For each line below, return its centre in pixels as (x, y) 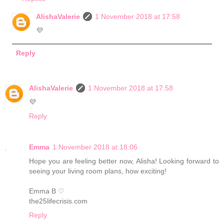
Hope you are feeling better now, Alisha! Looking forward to (124, 161)
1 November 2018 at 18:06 (95, 147)
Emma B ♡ (47, 191)
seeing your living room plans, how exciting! (98, 171)
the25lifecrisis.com (58, 201)
